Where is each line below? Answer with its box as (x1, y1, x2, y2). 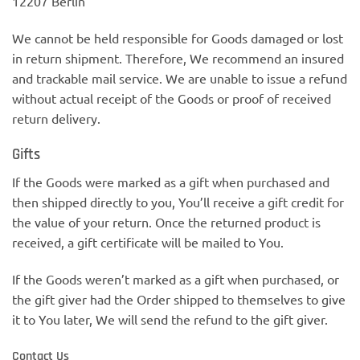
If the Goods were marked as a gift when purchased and (12, 174, 329, 190)
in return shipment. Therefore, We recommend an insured (12, 49, 344, 66)
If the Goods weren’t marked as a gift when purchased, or (12, 271, 339, 288)
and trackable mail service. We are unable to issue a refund (12, 69, 347, 86)
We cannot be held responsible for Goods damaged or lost (12, 29, 343, 46)
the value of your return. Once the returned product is (12, 214, 321, 231)
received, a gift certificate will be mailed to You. (12, 234, 284, 251)
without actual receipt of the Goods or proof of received (12, 89, 331, 106)
